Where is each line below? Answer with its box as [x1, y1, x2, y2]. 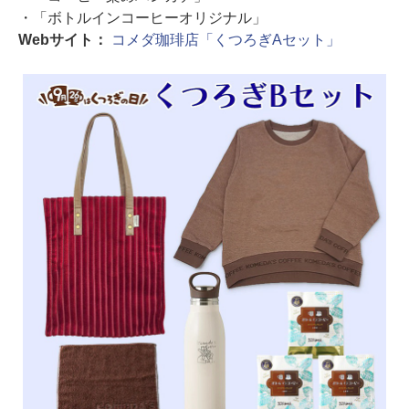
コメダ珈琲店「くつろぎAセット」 [110, 32, 341, 47]
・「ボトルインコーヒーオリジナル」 [18, 10, 267, 26]
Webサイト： [18, 32, 111, 47]
